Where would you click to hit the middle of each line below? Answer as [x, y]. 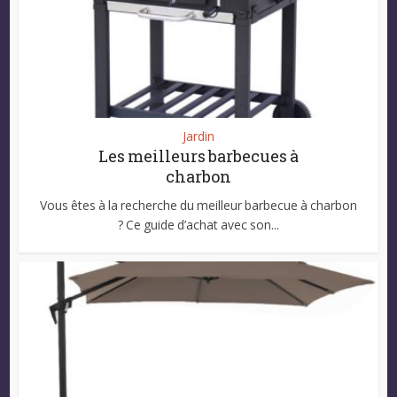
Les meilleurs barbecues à [198, 156]
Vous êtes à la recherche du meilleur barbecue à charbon [198, 205]
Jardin [198, 136]
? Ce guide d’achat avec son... [198, 224]
